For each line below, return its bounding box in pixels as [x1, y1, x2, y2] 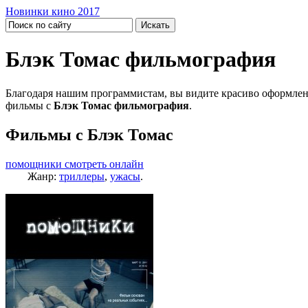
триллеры [59, 170, 104, 182]
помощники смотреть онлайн [5, 157, 144, 170]
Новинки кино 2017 [5, 5, 100, 17]
